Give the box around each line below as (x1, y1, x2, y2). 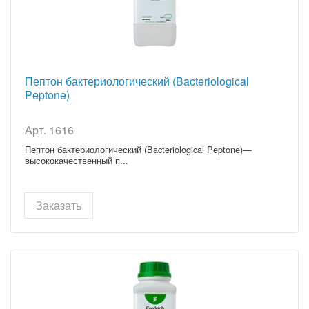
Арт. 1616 (25, 122, 74, 139)
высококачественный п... (25, 154, 128, 168)
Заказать (36, 197, 81, 214)
